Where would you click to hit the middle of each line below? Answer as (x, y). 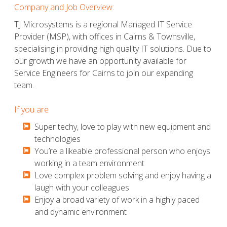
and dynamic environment (81, 212)
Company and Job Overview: (64, 7)
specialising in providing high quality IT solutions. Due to (113, 48)
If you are (31, 109)
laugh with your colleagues (82, 187)
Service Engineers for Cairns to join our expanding (104, 73)
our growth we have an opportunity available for (100, 61)
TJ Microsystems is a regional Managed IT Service (103, 24)
